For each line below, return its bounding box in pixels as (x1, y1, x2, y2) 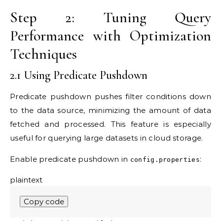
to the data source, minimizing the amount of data (10, 106, 211, 115)
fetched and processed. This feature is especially (10, 119, 211, 129)
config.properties (130, 156, 200, 164)
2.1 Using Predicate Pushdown (10, 68, 147, 83)
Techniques (10, 45, 77, 64)
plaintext (10, 175, 42, 185)
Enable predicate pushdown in (10, 154, 130, 164)
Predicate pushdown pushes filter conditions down (10, 92, 211, 102)
